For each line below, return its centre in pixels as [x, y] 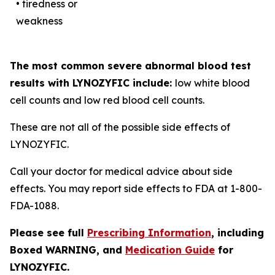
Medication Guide [170, 250]
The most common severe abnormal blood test [130, 66]
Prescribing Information [149, 233]
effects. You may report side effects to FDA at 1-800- [136, 188]
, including [238, 233]
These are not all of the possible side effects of [120, 127]
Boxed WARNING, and [68, 250]
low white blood [212, 83]
